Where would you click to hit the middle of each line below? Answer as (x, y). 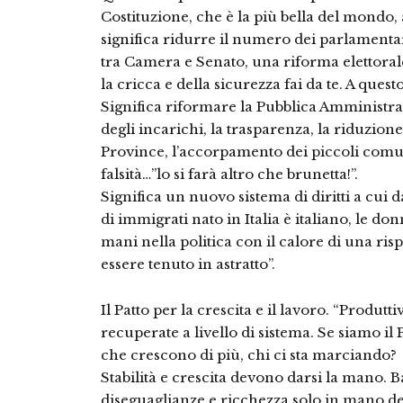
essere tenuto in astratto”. (188, 264)
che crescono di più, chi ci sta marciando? (249, 355)
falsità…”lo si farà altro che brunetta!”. (229, 174)
